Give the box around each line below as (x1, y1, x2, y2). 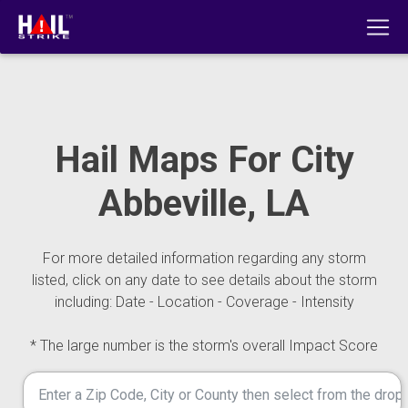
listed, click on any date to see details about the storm (31, 271, 377, 289)
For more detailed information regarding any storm (42, 250, 366, 267)
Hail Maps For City (54, 138, 354, 181)
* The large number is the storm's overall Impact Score (30, 337, 378, 354)
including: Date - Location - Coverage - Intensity (54, 293, 354, 311)
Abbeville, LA (98, 182, 310, 225)
